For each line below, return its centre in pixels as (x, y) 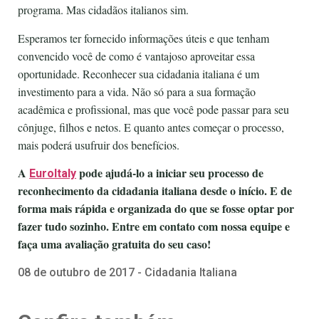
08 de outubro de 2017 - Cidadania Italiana (127, 272)
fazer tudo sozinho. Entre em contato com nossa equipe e (154, 226)
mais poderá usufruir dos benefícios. (99, 145)
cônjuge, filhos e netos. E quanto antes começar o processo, (151, 127)
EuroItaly (53, 174)
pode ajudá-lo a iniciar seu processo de (170, 173)
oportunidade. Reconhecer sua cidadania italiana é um (138, 73)
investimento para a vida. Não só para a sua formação (137, 91)
